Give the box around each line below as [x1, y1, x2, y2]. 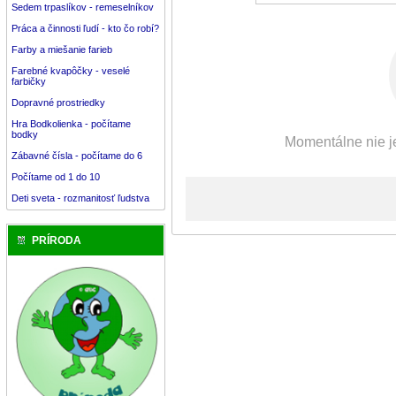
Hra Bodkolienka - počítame [11, 118, 131, 130]
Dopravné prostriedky [11, 97, 108, 109]
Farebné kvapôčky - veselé [11, 65, 130, 77]
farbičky [11, 76, 46, 88]
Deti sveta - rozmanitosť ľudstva [11, 193, 149, 204]
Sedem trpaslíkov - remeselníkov [11, 2, 154, 13]
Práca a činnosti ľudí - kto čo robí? [11, 23, 159, 34]
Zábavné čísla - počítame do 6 [11, 150, 142, 162]
